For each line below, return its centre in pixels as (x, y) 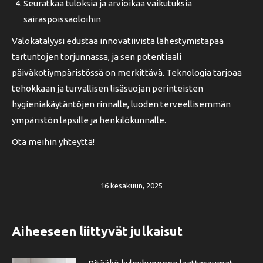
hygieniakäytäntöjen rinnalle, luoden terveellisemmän (121, 104)
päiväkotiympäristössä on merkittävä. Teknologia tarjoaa (127, 73)
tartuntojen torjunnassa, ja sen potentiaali (97, 57)
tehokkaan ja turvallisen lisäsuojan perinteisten (107, 88)
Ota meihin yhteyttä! (53, 142)
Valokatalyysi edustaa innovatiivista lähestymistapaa (118, 41)
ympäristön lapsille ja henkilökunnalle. (89, 120)
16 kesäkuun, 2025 (131, 186)
